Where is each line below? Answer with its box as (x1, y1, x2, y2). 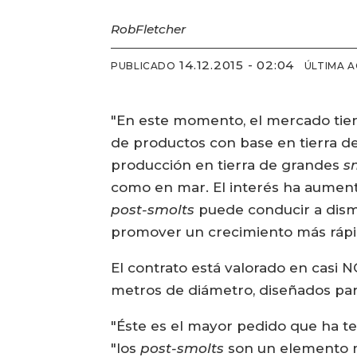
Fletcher (135, 22, 186, 37)
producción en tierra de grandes (111, 157, 344, 174)
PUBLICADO (111, 59, 176, 72)
